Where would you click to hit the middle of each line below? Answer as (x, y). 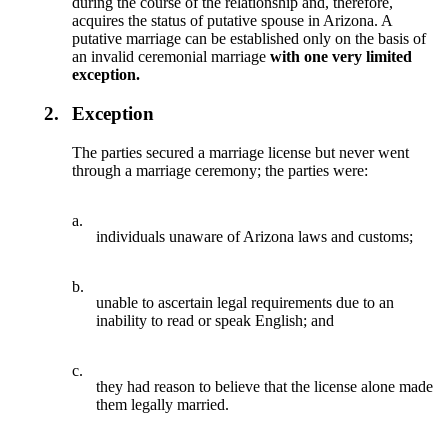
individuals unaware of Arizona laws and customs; (255, 236)
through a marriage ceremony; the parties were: (220, 170)
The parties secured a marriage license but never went (241, 152)
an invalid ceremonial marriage (171, 57)
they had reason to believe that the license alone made (265, 386)
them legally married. (163, 404)
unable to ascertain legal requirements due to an (245, 302)
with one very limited (341, 57)
